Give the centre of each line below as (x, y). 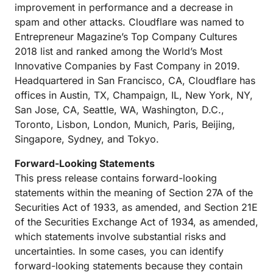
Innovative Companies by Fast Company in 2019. (127, 66)
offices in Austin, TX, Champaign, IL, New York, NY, (134, 95)
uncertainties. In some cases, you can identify (119, 251)
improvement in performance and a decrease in (124, 7)
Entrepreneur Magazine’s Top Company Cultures (126, 37)
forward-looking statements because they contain (129, 266)
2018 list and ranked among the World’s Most (119, 51)
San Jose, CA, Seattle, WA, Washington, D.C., (119, 110)
